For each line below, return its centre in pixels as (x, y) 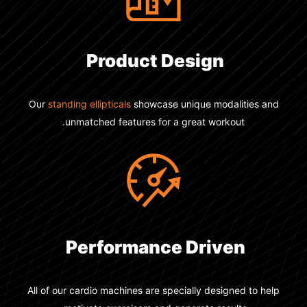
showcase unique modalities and (218, 104)
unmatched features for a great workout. (169, 122)
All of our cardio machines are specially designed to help (167, 290)
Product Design (169, 61)
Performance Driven (169, 247)
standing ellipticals (103, 104)
